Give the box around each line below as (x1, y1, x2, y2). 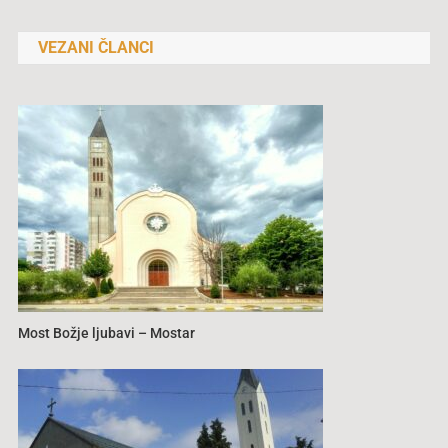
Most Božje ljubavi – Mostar (18, 325, 196, 342)
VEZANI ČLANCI (37, 38, 154, 58)
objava (16, 6, 106, 42)
